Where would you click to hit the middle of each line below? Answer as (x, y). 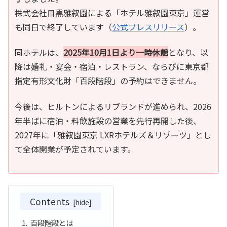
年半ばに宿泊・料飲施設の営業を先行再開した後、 (108, 120)
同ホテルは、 (39, 52)
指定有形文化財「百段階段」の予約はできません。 (108, 81)
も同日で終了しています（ (63, 27)
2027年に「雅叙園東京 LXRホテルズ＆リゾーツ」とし (113, 135)
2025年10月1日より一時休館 (116, 52)
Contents (50, 202)
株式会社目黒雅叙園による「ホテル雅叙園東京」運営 (112, 12)
